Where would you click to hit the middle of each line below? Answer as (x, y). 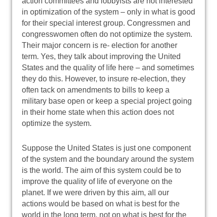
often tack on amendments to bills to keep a (96, 90)
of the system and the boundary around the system (108, 159)
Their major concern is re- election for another (100, 45)
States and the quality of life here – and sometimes (108, 67)
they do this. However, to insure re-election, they (104, 78)
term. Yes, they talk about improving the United (101, 56)
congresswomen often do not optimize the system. (107, 34)
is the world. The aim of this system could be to (101, 170)
